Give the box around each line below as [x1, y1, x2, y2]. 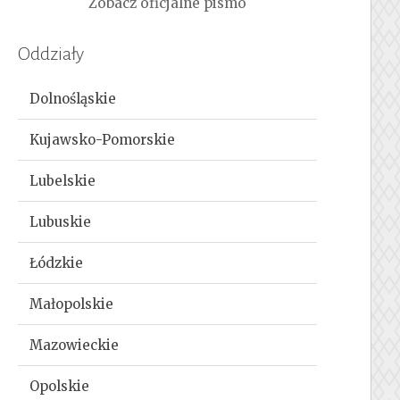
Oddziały [18, 43, 85, 63]
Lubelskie [29, 171, 96, 189]
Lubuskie [29, 212, 92, 230]
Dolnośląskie [29, 89, 117, 107]
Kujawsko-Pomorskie [29, 130, 176, 148]
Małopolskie [29, 295, 114, 312]
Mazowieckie [29, 336, 120, 354]
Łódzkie [29, 254, 84, 271]
